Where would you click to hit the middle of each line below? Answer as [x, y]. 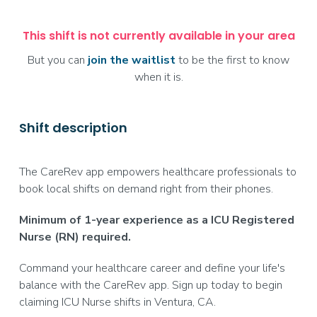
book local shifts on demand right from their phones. [146, 189]
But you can [58, 60]
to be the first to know [232, 60]
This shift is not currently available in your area [158, 36]
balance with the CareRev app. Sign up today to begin [150, 285]
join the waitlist [132, 60]
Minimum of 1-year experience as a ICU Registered [156, 220]
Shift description [73, 128]
